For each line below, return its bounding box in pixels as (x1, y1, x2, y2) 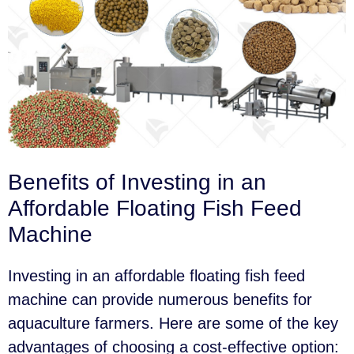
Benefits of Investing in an (8, 170, 266, 195)
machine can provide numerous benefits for (8, 291, 312, 309)
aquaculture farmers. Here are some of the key (8, 314, 338, 333)
